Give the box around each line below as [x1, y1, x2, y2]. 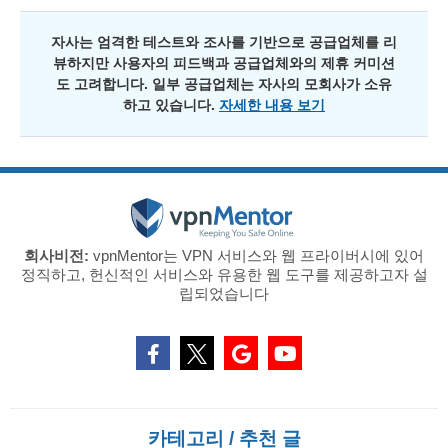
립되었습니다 [179, 285, 269, 302]
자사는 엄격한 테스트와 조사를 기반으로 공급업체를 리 [51, 34, 397, 50]
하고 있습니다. [123, 97, 219, 113]
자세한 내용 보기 [219, 97, 325, 113]
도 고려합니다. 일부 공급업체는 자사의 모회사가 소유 [56, 76, 392, 92]
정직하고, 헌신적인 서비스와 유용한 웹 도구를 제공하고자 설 [20, 266, 428, 283]
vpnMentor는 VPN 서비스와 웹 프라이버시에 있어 [89, 247, 424, 264]
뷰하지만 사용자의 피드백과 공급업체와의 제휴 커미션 [53, 55, 395, 71]
